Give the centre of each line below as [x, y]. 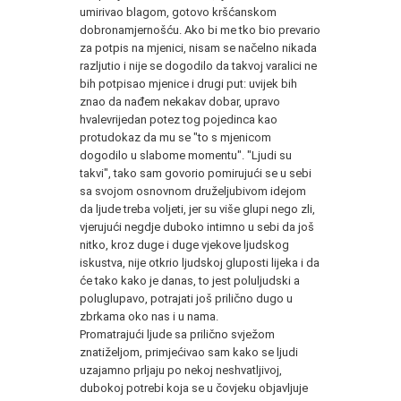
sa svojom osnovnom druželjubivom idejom [193, 191]
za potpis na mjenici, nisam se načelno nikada [198, 47]
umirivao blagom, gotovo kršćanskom [178, 12]
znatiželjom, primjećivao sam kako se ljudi [189, 352]
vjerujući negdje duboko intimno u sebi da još [197, 226]
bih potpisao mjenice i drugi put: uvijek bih [188, 83]
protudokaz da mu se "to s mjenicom [175, 137]
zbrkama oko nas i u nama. [149, 316]
